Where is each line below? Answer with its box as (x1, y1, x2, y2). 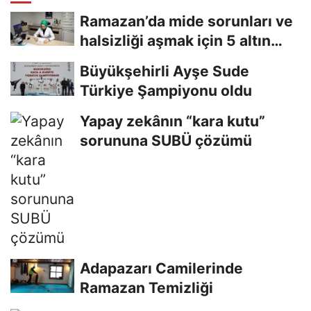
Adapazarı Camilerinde (80, 259, 243, 277)
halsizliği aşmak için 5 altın (80, 31, 271, 49)
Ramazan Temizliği (80, 278, 213, 296)
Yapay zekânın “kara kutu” (80, 112, 265, 130)
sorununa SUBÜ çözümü (80, 131, 252, 149)
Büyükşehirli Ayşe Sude (80, 62, 249, 80)
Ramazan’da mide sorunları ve (80, 12, 293, 30)
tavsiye (80, 51, 132, 69)
